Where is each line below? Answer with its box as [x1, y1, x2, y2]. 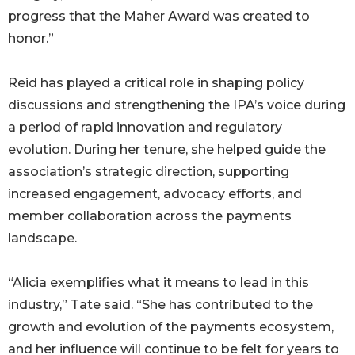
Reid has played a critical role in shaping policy [8, 75, 304, 91]
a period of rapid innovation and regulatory [8, 120, 282, 136]
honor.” [8, 31, 54, 47]
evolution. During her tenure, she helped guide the [8, 142, 326, 158]
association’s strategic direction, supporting [8, 164, 289, 180]
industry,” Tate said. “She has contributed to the [8, 297, 313, 313]
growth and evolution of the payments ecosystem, [8, 319, 334, 335]
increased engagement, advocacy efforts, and [8, 186, 302, 202]
